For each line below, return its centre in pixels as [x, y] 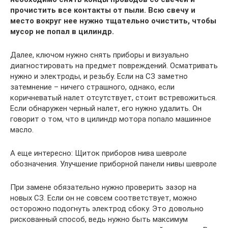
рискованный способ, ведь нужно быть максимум [99, 219]
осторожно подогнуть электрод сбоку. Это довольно [107, 208]
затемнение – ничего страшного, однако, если [92, 87]
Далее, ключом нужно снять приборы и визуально [99, 55]
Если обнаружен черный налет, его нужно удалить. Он [106, 108]
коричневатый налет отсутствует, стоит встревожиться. [113, 97]
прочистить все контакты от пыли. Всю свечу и [103, 10]
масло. [22, 130]
